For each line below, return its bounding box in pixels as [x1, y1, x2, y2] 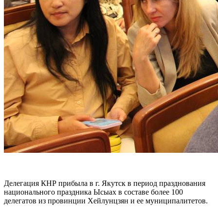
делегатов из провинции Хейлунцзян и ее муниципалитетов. [4, 196, 210, 205]
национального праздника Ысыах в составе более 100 [4, 187, 183, 196]
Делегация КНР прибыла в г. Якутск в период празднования [4, 179, 205, 187]
